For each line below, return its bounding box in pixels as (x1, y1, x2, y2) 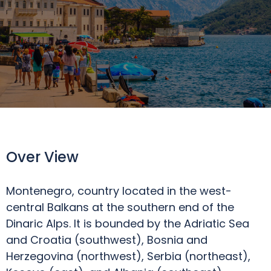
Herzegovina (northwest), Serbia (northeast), (6, 249, 250, 264)
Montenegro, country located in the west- (6, 183, 232, 198)
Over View (6, 147, 79, 167)
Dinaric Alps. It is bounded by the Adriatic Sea (6, 216, 249, 231)
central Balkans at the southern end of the (6, 200, 234, 215)
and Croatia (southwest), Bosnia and (6, 232, 207, 247)
